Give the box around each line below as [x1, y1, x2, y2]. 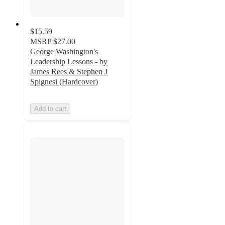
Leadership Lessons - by [30, 57, 107, 66]
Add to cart [34, 105, 66, 113]
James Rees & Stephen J [30, 67, 107, 76]
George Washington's [30, 47, 98, 56]
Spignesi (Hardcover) [30, 77, 98, 86]
